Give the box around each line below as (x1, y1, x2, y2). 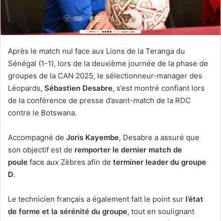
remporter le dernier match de (74, 145, 182, 154)
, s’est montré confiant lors (112, 83, 205, 93)
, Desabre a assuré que (119, 132, 199, 142)
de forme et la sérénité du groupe (8, 206, 127, 216)
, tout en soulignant (127, 206, 194, 216)
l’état (185, 194, 203, 204)
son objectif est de (8, 145, 74, 154)
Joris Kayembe (66, 132, 119, 142)
